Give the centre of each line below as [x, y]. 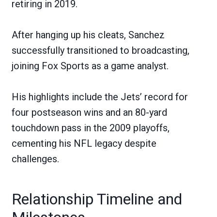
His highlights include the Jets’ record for [100, 97]
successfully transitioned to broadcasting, [101, 50]
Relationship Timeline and [97, 199]
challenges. [35, 159]
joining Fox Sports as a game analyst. [90, 66]
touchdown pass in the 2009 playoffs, [91, 128]
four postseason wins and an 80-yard [89, 112]
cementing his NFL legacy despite [84, 143]
